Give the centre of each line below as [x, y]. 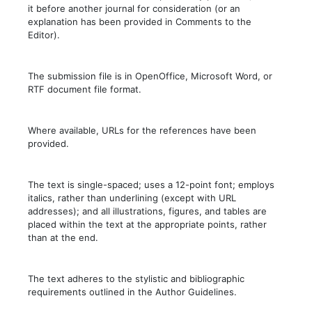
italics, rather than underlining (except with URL [132, 198]
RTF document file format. [85, 89]
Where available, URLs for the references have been [142, 131]
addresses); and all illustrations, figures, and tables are [147, 211]
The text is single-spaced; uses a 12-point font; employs [151, 185]
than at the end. [63, 238]
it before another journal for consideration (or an [134, 9]
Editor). [44, 35]
